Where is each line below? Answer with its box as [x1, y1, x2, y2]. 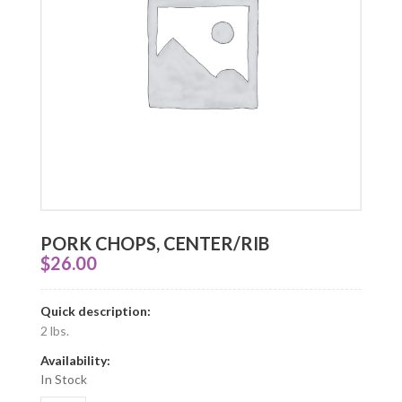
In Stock [40, 371, 87, 387]
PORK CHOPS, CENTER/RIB [40, 232, 269, 254]
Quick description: [40, 302, 151, 319]
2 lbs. [40, 322, 69, 338]
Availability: [40, 352, 110, 368]
